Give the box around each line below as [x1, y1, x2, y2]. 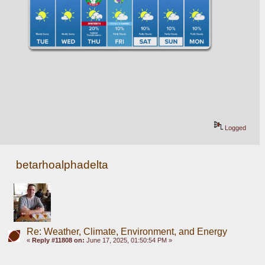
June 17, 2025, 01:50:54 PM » [84, 236, 172, 244]
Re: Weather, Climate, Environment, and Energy [26, 226, 227, 237]
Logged [223, 124, 247, 131]
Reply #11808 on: [31, 236, 85, 244]
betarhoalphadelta [16, 158, 109, 171]
